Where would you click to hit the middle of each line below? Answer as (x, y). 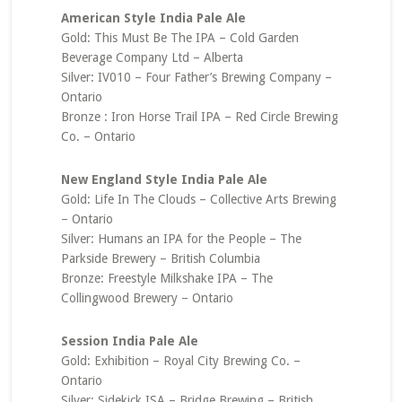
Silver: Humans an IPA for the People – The (181, 239)
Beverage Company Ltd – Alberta (152, 57)
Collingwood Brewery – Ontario (147, 298)
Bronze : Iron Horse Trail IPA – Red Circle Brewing (199, 117)
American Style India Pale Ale (153, 18)
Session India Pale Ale (129, 341)
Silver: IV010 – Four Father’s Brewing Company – (196, 77)
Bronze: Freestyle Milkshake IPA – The (166, 278)
